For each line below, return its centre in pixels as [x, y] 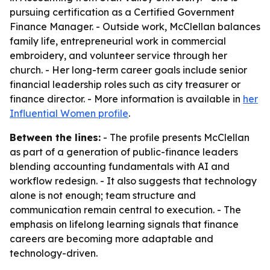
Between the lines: [55, 137]
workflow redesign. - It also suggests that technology [133, 181]
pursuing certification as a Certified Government [122, 12]
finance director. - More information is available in [126, 99]
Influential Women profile [69, 113]
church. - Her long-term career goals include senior [128, 70]
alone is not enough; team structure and [103, 195]
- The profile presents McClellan [175, 137]
